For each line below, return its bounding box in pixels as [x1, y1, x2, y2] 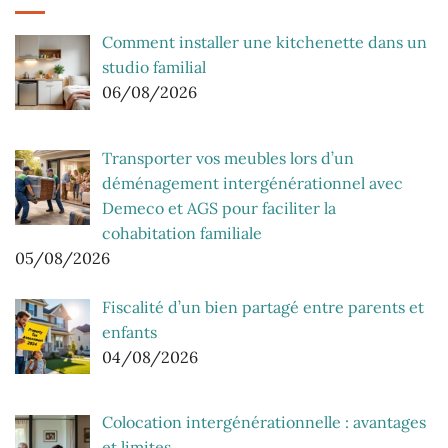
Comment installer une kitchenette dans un [102, 31, 427, 52]
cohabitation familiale [102, 222, 262, 243]
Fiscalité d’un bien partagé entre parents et [102, 296, 424, 317]
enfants [102, 321, 157, 342]
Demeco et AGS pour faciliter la [102, 197, 336, 218]
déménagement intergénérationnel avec [102, 172, 403, 193]
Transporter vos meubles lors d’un [102, 147, 354, 168]
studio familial [102, 56, 206, 77]
